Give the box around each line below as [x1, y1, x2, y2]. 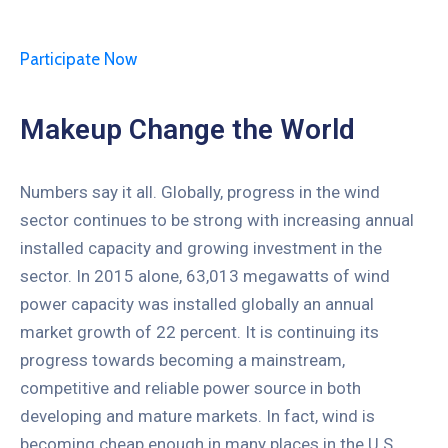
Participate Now [20, 48, 137, 69]
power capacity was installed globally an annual [20, 293, 374, 314]
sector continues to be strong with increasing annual [20, 209, 414, 230]
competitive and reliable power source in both [20, 377, 361, 398]
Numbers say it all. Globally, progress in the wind [20, 181, 380, 202]
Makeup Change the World [20, 112, 355, 146]
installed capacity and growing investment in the [20, 237, 382, 258]
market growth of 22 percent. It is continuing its [20, 321, 379, 342]
